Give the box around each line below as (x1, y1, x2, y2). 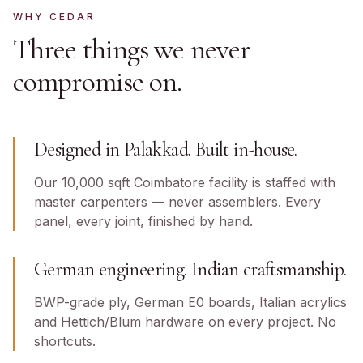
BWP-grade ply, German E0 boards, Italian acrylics (34, 294, 347, 310)
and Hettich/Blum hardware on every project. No (34, 314, 336, 330)
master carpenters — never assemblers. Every (34, 194, 321, 210)
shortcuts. (34, 333, 96, 349)
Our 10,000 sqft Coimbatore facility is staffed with (34, 174, 335, 190)
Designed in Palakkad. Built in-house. (34, 138, 297, 161)
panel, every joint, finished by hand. (34, 213, 253, 229)
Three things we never (13, 32, 250, 66)
